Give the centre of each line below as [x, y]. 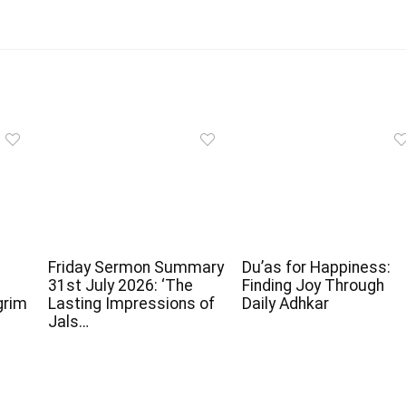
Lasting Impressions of [131, 304]
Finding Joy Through [313, 286]
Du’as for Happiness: [316, 268]
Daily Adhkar [285, 304]
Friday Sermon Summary [135, 268]
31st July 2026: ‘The [120, 286]
